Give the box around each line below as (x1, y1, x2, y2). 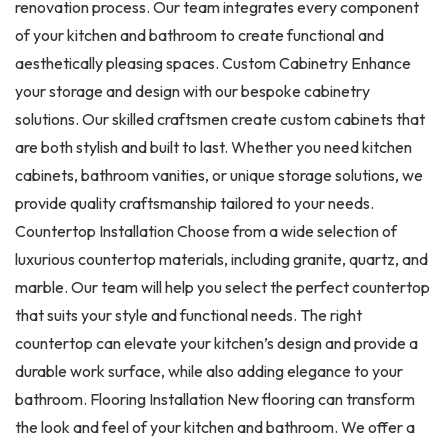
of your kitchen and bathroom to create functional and (15, 24, 384, 45)
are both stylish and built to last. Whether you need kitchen (15, 136, 412, 157)
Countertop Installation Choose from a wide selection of (15, 220, 397, 241)
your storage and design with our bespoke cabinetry (15, 80, 370, 101)
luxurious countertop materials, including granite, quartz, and (15, 248, 428, 269)
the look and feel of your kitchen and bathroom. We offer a (15, 416, 415, 437)
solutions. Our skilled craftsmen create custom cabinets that (15, 108, 425, 129)
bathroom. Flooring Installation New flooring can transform (15, 388, 415, 409)
